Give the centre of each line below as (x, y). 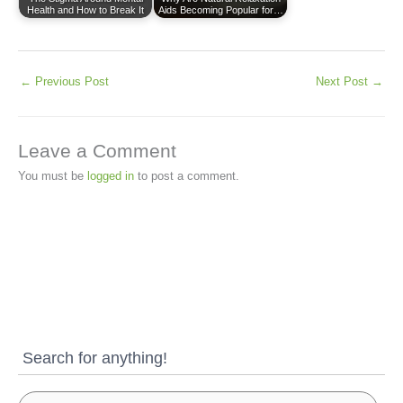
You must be (53, 175)
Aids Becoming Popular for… (220, 10)
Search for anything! (95, 357)
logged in (111, 175)
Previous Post (70, 81)
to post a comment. (187, 175)
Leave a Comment (97, 150)
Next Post (344, 81)
